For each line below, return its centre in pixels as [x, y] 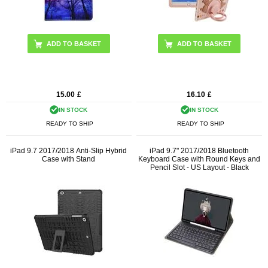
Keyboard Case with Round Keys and [200, 159]
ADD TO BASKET [74, 44]
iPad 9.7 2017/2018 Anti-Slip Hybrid [69, 150]
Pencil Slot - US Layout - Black [199, 167]
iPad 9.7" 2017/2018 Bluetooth [200, 150]
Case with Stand [69, 159]
